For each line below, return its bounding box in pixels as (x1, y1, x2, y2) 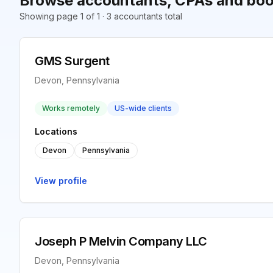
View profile (35, 175, 87, 186)
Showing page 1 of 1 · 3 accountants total (19, 11, 182, 21)
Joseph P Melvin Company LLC (35, 234, 207, 249)
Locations (35, 126, 77, 136)
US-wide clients (115, 104, 172, 113)
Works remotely (42, 104, 100, 113)
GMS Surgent (35, 54, 110, 68)
